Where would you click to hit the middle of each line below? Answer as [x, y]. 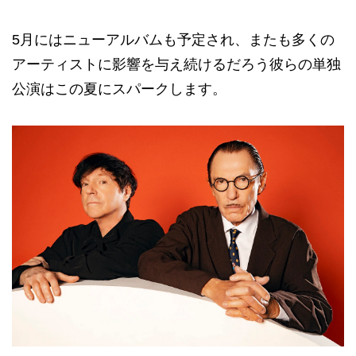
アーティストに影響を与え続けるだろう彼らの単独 [176, 64]
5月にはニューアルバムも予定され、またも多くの [173, 39]
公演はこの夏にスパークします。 [119, 89]
